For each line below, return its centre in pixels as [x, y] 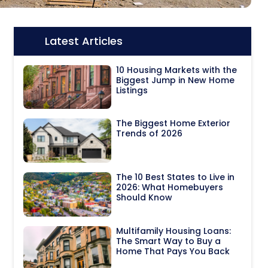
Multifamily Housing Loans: [174, 231]
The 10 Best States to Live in [176, 177]
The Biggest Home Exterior [173, 124]
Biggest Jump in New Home [176, 80]
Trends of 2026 [150, 134]
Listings [132, 90]
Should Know [144, 198]
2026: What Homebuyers [170, 188]
